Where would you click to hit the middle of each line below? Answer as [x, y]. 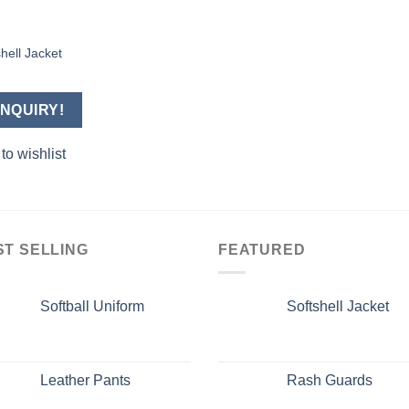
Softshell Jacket [338, 306]
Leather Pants [85, 380]
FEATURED [262, 250]
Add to [165, 60]
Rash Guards [330, 380]
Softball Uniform [92, 306]
